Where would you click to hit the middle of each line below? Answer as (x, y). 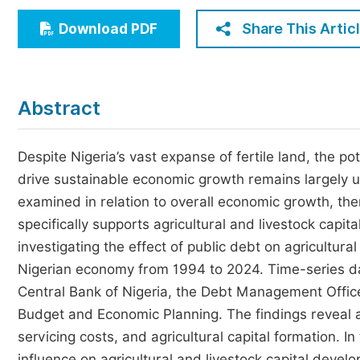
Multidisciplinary (93, 75)
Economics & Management (124, 16)
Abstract (59, 108)
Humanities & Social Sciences (132, 45)
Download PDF (108, 29)
